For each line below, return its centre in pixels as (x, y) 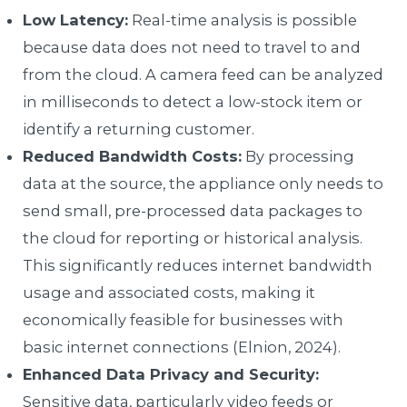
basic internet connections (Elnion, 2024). (182, 347)
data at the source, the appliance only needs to (203, 184)
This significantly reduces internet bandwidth (198, 266)
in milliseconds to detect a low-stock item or (193, 102)
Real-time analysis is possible (243, 20)
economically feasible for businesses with (184, 320)
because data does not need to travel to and (192, 48)
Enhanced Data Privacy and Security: (171, 375)
